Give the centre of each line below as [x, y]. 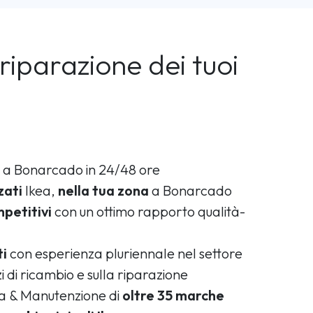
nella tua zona [103, 190]
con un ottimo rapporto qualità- [148, 211]
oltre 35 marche [173, 295]
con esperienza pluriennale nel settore [125, 253]
